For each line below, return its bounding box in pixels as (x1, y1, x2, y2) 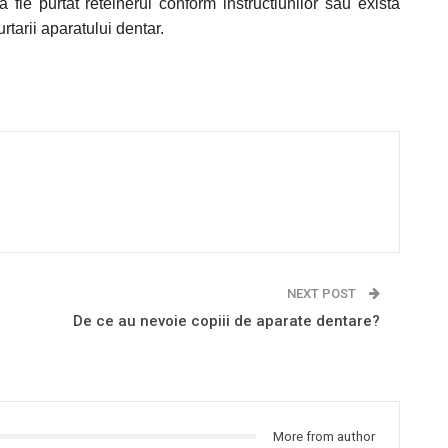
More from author (273, 428, 376, 444)
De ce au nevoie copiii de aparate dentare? (73, 311, 381, 330)
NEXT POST (287, 285, 360, 301)
